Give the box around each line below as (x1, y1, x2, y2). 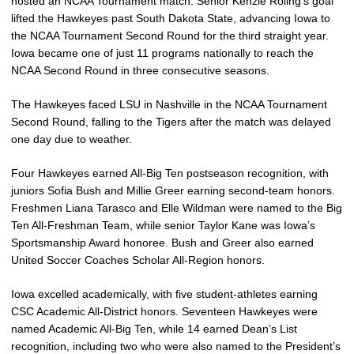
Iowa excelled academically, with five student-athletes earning (11, 288, 318, 300)
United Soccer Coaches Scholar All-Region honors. (11, 254, 265, 266)
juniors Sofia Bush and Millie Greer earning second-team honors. (11, 184, 335, 197)
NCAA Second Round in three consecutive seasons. (11, 64, 269, 77)
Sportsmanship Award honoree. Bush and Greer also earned (11, 236, 314, 249)
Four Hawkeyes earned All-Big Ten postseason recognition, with (11, 167, 329, 179)
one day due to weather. (11, 133, 132, 145)
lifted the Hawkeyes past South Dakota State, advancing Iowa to (11, 12, 330, 24)
